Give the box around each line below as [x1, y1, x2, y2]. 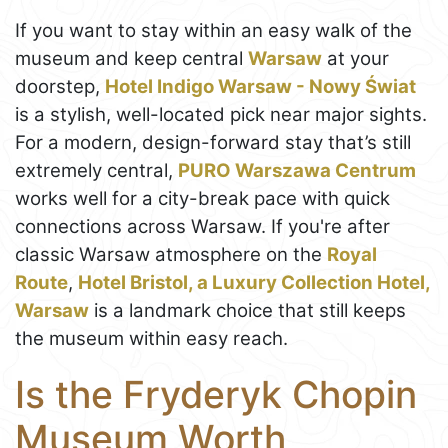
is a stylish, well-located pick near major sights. [15, 103, 427, 127]
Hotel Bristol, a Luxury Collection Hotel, [78, 271, 431, 295]
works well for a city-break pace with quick [15, 187, 390, 211]
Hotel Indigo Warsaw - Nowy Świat [105, 75, 416, 99]
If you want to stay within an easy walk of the [15, 19, 412, 43]
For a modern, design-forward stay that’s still [15, 131, 411, 155]
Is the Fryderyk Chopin [15, 372, 417, 418]
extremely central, [15, 159, 178, 183]
